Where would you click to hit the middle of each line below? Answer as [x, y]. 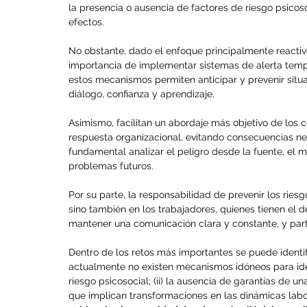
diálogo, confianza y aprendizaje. [143, 94]
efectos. [86, 22]
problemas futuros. [111, 166]
